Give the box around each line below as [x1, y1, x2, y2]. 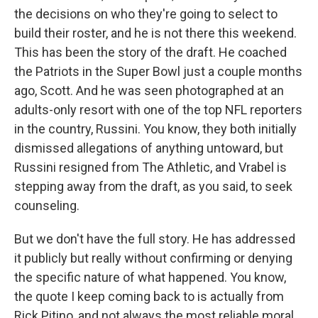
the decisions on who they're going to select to [14, 6, 278, 21]
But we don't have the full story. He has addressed [14, 231, 295, 246]
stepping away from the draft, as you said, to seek [14, 179, 292, 194]
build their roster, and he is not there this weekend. [14, 26, 297, 40]
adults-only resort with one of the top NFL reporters [14, 102, 302, 117]
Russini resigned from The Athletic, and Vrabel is [14, 160, 287, 175]
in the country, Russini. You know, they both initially [14, 121, 297, 136]
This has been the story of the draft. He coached [14, 45, 287, 60]
